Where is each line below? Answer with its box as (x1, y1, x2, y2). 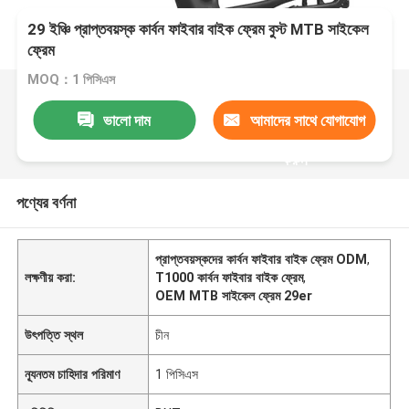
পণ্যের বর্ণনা (16, 193, 76, 212)
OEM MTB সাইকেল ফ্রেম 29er (155, 288, 313, 303)
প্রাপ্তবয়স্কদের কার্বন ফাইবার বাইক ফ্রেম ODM (155, 251, 368, 267)
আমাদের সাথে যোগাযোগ (249, 110, 365, 130)
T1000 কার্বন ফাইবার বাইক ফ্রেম (155, 269, 304, 285)
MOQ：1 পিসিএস (27, 72, 116, 88)
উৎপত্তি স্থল (25, 327, 84, 342)
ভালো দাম (103, 110, 152, 130)
